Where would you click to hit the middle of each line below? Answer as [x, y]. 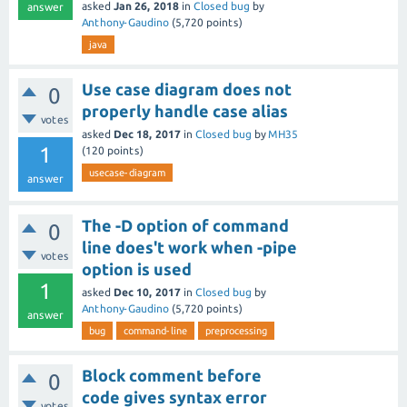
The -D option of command [185, 225]
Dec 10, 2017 [147, 292]
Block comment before [172, 375]
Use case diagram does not [187, 89]
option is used [137, 269]
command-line [155, 331]
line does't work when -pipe [189, 247]
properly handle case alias [185, 111]
